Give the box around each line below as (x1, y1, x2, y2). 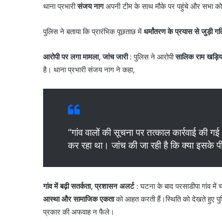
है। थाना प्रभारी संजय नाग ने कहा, (43, 65, 135, 75)
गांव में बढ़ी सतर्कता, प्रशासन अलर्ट (43, 181, 134, 191)
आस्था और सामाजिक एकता (43, 194, 114, 204)
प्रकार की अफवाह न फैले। (43, 207, 114, 217)
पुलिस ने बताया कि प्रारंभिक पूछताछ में (43, 27, 144, 37)
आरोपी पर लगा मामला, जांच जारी (43, 52, 128, 62)
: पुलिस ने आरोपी (128, 52, 175, 62)
